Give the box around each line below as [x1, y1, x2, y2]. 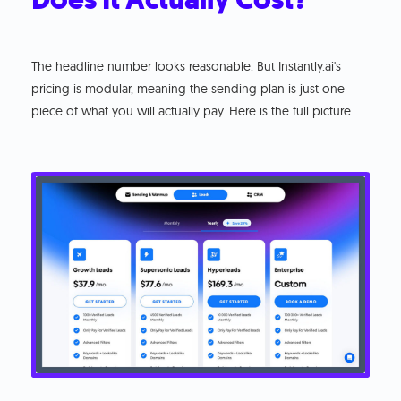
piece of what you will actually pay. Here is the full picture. [31, 103, 354, 120]
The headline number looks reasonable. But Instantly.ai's [31, 58, 342, 75]
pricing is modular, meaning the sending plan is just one [31, 81, 346, 98]
